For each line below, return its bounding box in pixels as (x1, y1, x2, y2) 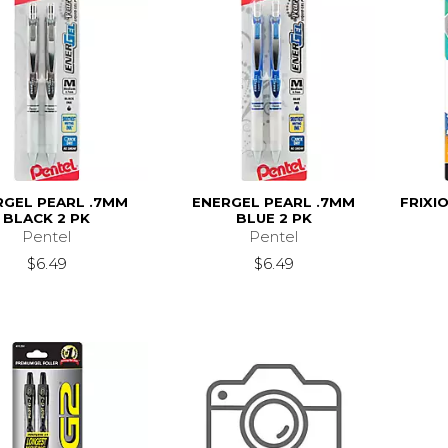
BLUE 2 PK (235, 209, 312, 226)
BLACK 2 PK (3, 209, 91, 226)
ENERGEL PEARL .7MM (192, 193, 356, 210)
